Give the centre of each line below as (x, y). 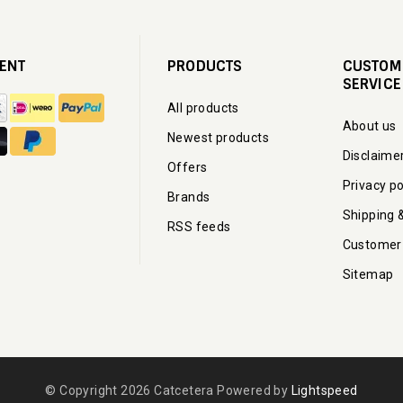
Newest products (218, 137)
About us (369, 125)
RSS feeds (199, 226)
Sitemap (368, 274)
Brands (189, 197)
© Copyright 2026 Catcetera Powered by (168, 390)
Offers (188, 167)
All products (203, 107)
